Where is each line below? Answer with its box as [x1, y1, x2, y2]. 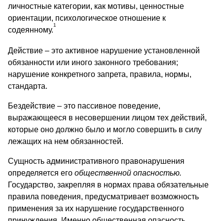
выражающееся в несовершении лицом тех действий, [8, 113, 207, 122]
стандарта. [8, 81, 47, 90]
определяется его [8, 168, 74, 177]
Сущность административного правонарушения [8, 156, 184, 165]
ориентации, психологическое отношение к [8, 13, 166, 22]
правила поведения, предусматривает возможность [8, 192, 199, 201]
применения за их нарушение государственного [8, 204, 184, 213]
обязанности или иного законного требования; [8, 58, 178, 67]
